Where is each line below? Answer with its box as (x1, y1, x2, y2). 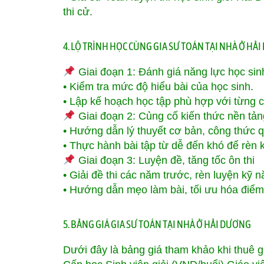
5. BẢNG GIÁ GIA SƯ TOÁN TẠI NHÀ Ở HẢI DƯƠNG (63, 218, 251, 230)
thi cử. (63, 6, 93, 18)
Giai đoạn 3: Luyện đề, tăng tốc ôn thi (75, 154, 255, 166)
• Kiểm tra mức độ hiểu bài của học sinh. (63, 81, 253, 93)
